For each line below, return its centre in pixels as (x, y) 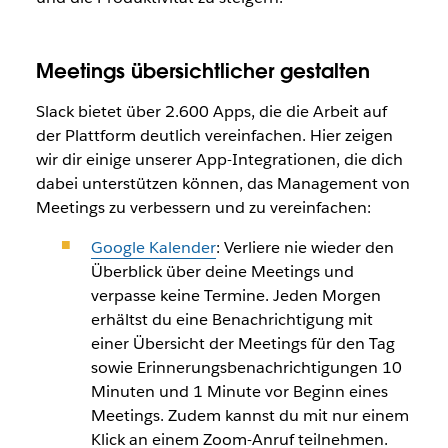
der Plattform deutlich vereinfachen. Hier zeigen (214, 135)
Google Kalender (153, 247)
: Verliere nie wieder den (304, 247)
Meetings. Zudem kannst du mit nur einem (249, 415)
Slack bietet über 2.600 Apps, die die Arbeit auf (211, 111)
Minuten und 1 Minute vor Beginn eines (239, 391)
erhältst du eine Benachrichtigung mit (231, 319)
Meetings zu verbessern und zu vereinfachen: (203, 207)
